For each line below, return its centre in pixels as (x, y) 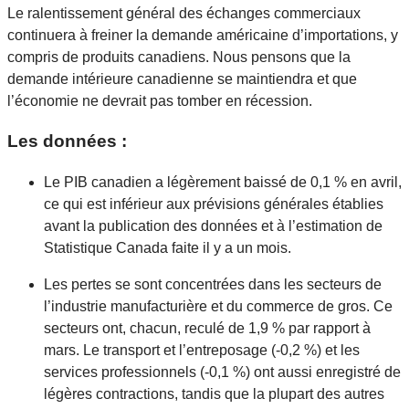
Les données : (67, 142)
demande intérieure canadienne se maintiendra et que (182, 79)
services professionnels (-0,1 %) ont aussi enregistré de (222, 372)
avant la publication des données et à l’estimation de (213, 226)
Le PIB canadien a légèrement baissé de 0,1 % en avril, (223, 183)
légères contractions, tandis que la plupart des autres (214, 394)
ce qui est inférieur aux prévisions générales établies (214, 204)
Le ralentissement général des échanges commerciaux (184, 13)
